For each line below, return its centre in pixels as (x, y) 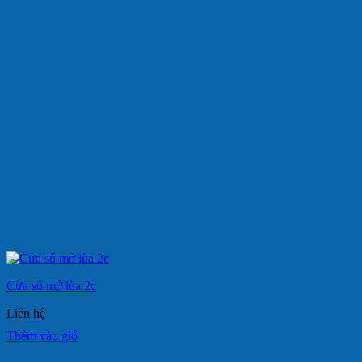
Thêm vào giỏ (42, 335)
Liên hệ (26, 313)
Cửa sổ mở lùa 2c (51, 285)
